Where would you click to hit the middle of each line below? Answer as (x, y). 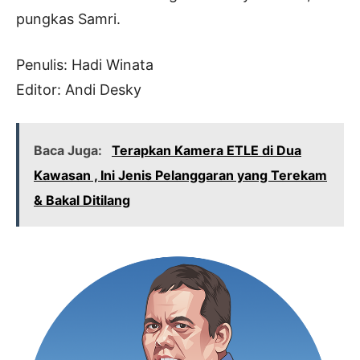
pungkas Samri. (68, 18)
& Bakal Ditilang (82, 200)
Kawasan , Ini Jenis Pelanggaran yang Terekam (180, 175)
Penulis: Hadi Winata (85, 64)
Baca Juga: (70, 150)
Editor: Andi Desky (79, 89)
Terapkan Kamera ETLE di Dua (207, 150)
